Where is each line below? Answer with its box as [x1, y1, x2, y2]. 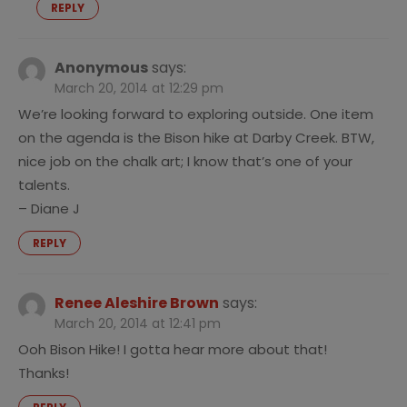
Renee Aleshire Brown [55, 293, 219, 314]
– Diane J [18, 199, 80, 219]
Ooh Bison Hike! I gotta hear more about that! [18, 340, 327, 360]
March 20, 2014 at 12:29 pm [55, 79, 223, 98]
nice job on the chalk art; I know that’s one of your [18, 152, 352, 172]
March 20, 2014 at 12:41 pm [55, 314, 221, 333]
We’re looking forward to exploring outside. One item [18, 104, 373, 124]
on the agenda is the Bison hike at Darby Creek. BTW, [18, 128, 374, 148]
